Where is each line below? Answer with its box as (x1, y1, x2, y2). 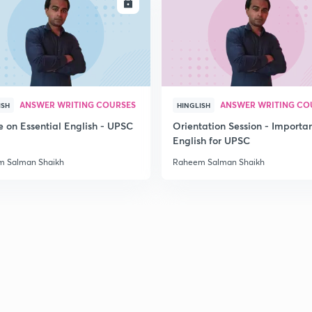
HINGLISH (177, 100, 210, 110)
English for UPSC (173, 134, 250, 147)
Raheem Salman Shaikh (173, 157, 265, 167)
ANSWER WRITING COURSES (19, 99, 136, 110)
